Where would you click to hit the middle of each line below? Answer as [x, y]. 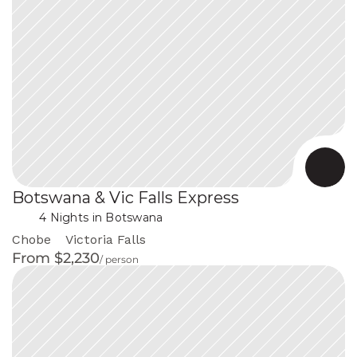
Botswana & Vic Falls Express [126, 197]
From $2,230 [56, 258]
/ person [119, 259]
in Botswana [126, 217]
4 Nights [64, 218]
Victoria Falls [106, 239]
